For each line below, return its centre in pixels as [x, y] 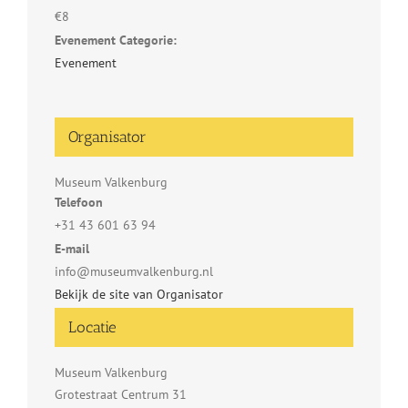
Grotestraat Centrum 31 [121, 395]
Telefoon [79, 203]
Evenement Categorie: [116, 41]
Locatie [92, 327]
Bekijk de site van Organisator [139, 295]
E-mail [72, 249]
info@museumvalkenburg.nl [134, 272]
